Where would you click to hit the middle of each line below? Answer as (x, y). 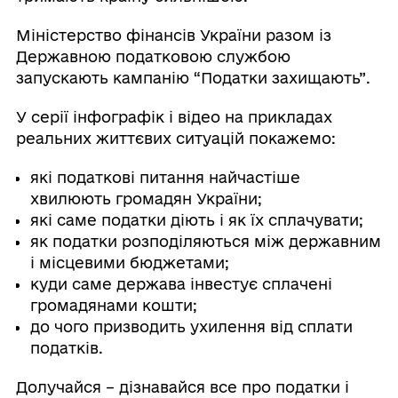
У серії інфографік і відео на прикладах (174, 116)
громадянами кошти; (113, 305)
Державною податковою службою (153, 56)
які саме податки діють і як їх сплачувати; (196, 219)
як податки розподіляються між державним (205, 241)
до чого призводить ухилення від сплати (191, 326)
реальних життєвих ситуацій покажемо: (175, 138)
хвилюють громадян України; (146, 198)
